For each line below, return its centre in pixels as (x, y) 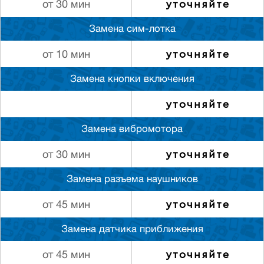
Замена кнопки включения (132, 80)
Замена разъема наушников (132, 180)
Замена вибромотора (132, 130)
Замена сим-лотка (132, 30)
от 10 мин (66, 55)
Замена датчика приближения (132, 230)
